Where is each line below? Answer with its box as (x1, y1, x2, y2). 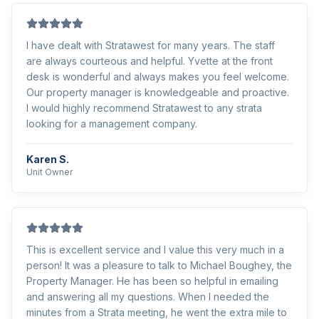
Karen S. (26, 153, 69, 165)
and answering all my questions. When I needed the (26, 291, 269, 303)
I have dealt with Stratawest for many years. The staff (26, 39, 275, 51)
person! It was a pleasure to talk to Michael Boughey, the (26, 259, 292, 271)
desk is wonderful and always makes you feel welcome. (26, 70, 289, 83)
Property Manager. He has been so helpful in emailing (26, 275, 278, 287)
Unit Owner (26, 167, 73, 177)
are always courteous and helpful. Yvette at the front (26, 55, 273, 67)
